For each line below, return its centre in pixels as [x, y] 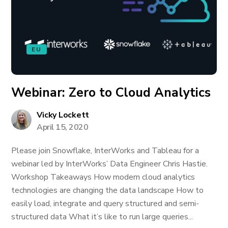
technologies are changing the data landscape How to [108, 190]
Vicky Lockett [63, 115]
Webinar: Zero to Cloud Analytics [111, 93]
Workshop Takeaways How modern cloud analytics [103, 177]
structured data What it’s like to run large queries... [102, 217]
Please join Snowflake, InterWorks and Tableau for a [105, 151]
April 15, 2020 [63, 127]
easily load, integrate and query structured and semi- [105, 204]
